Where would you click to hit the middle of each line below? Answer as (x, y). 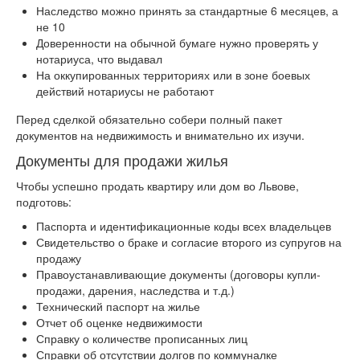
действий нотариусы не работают (125, 91)
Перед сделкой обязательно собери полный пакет (149, 119)
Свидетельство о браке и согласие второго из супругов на (189, 242)
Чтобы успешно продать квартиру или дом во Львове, (157, 186)
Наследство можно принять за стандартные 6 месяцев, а (187, 11)
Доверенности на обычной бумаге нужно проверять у (177, 43)
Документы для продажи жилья (122, 160)
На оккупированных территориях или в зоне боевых (173, 75)
